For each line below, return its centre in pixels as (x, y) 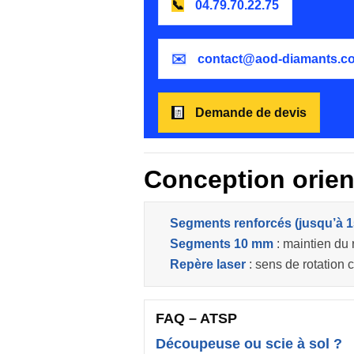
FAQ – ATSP (196, 318)
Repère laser (208, 264)
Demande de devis (249, 113)
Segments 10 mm (222, 244)
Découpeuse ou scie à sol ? (249, 344)
